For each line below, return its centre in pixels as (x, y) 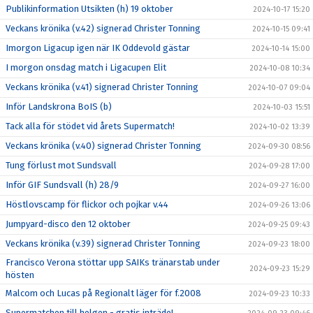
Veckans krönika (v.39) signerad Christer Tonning (103, 244)
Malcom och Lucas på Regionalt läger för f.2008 (103, 293)
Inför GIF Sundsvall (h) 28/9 (62, 185)
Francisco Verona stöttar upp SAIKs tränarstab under (113, 263)
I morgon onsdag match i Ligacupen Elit (86, 68)
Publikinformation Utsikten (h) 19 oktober (89, 9)
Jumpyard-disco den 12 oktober (68, 224)
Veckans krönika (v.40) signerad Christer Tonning (103, 146)
